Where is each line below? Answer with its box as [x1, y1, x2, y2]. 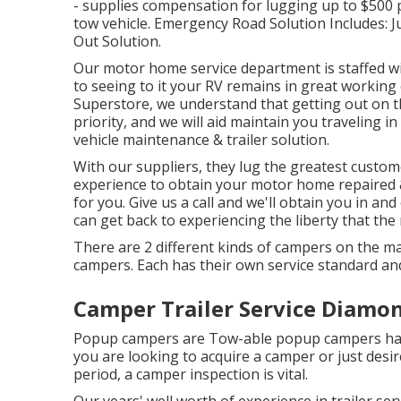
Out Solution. [73, 30, 161, 51]
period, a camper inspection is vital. [73, 363, 308, 384]
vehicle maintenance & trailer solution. [73, 129, 329, 149]
